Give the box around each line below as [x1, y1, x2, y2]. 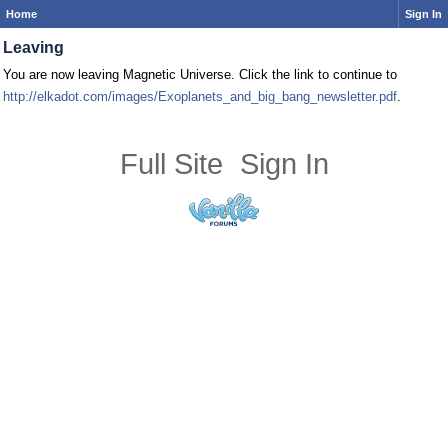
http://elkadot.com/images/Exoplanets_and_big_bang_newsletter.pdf [3, 89, 397, 104]
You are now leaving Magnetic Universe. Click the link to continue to [3, 67, 397, 82]
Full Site [119, 148, 223, 180]
